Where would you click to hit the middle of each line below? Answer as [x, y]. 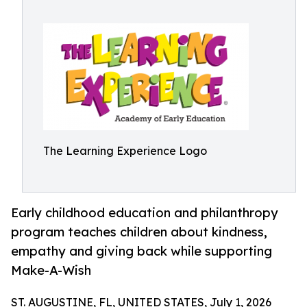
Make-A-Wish [51, 270]
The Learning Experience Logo [125, 151]
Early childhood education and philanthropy [145, 213]
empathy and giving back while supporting [142, 251]
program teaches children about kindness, [139, 232]
